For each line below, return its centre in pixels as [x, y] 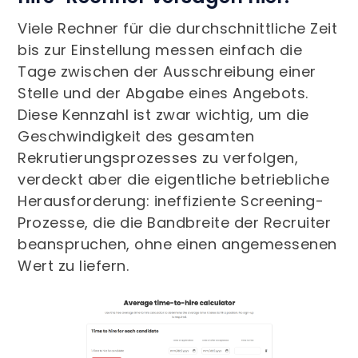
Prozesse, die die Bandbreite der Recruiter [175, 223]
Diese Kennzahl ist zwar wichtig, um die [163, 115]
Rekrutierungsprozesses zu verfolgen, [158, 158]
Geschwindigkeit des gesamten [136, 136]
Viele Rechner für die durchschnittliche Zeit [178, 28]
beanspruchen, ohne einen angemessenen [177, 244]
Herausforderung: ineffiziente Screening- [171, 201]
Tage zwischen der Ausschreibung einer [167, 72]
